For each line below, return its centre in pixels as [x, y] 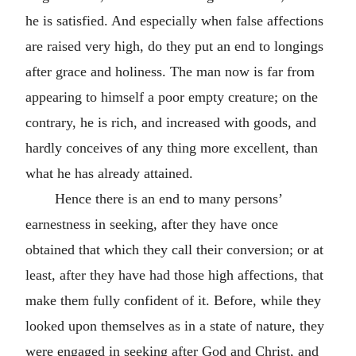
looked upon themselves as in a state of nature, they [175, 325]
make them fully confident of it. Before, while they [173, 300]
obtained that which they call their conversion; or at [174, 249]
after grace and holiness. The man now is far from [170, 71]
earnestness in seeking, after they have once [152, 224]
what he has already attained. [109, 173]
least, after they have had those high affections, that [174, 275]
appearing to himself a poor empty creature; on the [172, 97]
